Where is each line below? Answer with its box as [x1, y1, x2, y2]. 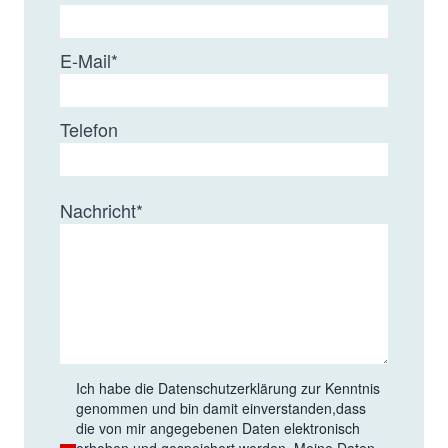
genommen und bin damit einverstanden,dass [76, 397, 366, 418]
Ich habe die [76, 377, 158, 398]
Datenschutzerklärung [158, 377, 297, 398]
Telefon [60, 115, 118, 142]
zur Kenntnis [301, 377, 380, 398]
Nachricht [60, 196, 136, 223]
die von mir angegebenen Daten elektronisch [76, 417, 360, 438]
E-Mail [60, 46, 111, 73]
